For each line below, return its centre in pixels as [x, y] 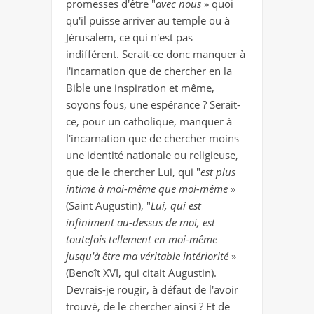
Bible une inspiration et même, [140, 88]
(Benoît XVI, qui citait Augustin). [141, 273]
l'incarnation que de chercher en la [149, 71]
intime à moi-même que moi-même [148, 189]
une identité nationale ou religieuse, [152, 155]
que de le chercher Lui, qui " [133, 172]
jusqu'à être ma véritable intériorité [149, 256]
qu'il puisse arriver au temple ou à [148, 21]
